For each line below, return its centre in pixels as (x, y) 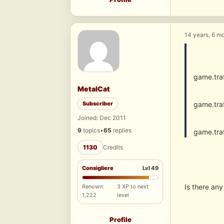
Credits (113, 147)
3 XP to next (133, 187)
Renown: (93, 187)
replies (121, 130)
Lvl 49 (150, 168)
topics (91, 130)
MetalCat (94, 89)
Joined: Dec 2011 (102, 118)
